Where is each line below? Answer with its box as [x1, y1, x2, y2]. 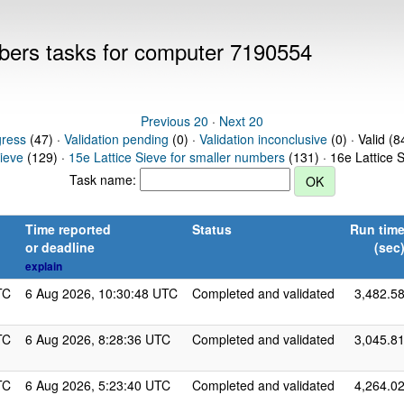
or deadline [25, 238, 95, 256]
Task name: [69, 170, 140, 188]
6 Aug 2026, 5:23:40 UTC [25, 376, 170, 394]
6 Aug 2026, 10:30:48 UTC [25, 284, 178, 302]
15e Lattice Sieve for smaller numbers [69, 148, 285, 166]
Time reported [25, 220, 111, 238]
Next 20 [219, 112, 263, 130]
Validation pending [63, 130, 169, 148]
